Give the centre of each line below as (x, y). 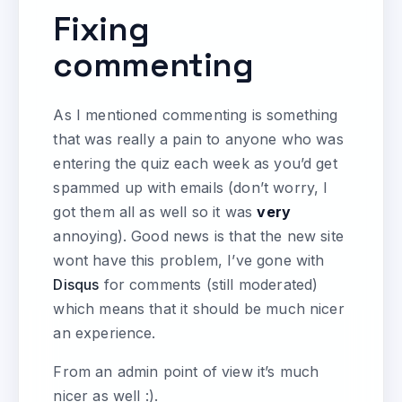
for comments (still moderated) (209, 285)
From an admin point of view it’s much (186, 372)
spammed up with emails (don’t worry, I (191, 188)
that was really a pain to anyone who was (198, 140)
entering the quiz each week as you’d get (195, 164)
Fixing (101, 30)
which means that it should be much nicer (199, 309)
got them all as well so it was (155, 212)
